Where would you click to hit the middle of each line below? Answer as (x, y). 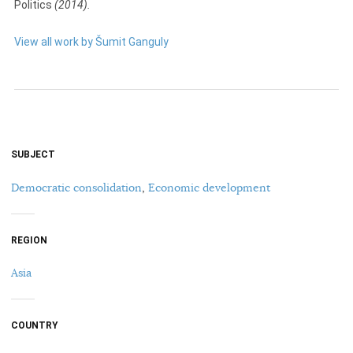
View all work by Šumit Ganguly (91, 41)
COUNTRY (34, 325)
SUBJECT (33, 155)
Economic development (209, 188)
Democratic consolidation (76, 188)
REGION (29, 240)
